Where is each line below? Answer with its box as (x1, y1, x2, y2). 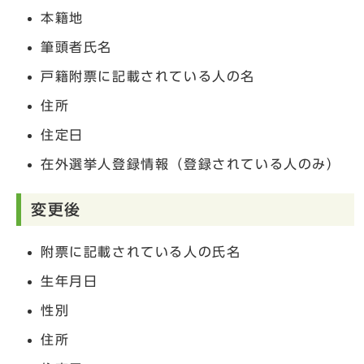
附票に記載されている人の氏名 (41, 245, 241, 258)
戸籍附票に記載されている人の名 (41, 69, 255, 83)
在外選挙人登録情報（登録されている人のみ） (41, 157, 341, 171)
